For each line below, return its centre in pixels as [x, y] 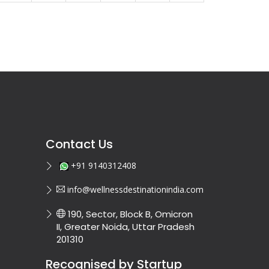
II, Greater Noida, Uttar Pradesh [125, 226]
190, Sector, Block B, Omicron [129, 214]
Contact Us [79, 144]
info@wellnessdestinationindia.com [134, 189]
